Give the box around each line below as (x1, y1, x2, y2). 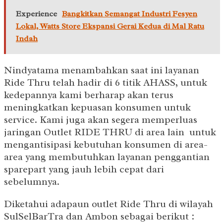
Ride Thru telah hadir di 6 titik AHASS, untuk (4, 76, 207, 89)
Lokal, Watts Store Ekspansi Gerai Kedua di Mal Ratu (16, 21, 204, 32)
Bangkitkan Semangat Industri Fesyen (62, 9, 197, 19)
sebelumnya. (4, 175, 59, 188)
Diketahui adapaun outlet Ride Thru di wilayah (4, 198, 213, 211)
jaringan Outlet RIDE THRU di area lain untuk (4, 126, 216, 139)
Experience (16, 9, 57, 19)
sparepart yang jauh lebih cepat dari (4, 163, 164, 176)
